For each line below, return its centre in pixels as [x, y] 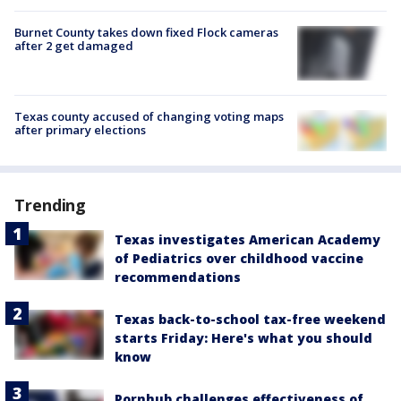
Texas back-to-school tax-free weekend [250, 319]
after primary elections [80, 130]
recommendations [178, 277]
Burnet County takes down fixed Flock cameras [146, 33]
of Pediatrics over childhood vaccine [239, 258]
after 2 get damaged [74, 46]
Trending [51, 205]
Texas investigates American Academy [247, 239]
